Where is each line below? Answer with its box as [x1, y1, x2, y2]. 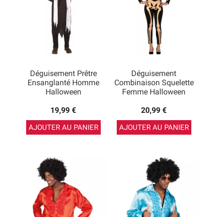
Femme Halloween [122, 87, 186, 96]
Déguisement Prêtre [30, 69, 97, 78]
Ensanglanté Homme [27, 78, 99, 87]
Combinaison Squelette [114, 78, 194, 87]
